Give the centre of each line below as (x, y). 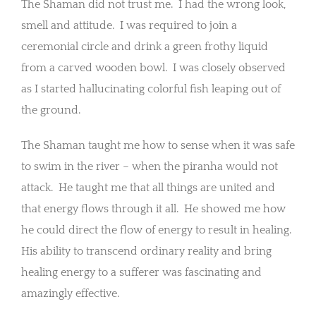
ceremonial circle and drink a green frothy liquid (145, 46)
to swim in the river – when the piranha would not (150, 166)
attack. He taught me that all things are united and (148, 187)
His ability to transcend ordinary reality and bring (146, 251)
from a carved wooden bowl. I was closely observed (153, 67)
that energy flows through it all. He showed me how (153, 208)
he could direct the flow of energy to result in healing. (156, 230)
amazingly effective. (70, 293)
